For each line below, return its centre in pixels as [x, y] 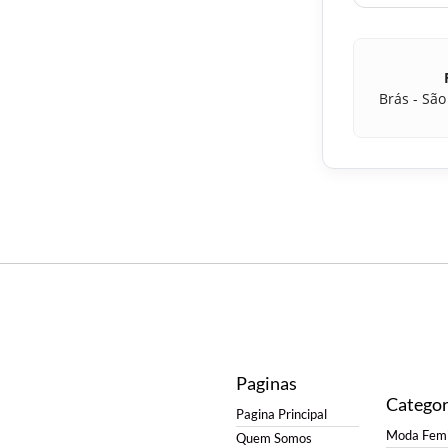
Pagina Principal [281, 415]
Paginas [266, 382]
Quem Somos [273, 438]
